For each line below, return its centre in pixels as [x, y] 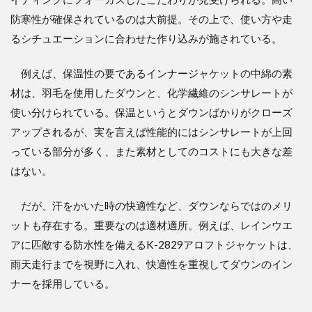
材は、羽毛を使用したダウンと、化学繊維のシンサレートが [151, 92]
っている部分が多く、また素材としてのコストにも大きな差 [151, 151]
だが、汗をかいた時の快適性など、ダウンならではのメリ [151, 205]
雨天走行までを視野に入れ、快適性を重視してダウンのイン [151, 264]
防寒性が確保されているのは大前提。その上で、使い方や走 [151, 18]
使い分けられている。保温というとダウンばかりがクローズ [151, 112]
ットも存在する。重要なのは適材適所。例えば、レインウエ [151, 225]
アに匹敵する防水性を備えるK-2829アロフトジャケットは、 [154, 244]
